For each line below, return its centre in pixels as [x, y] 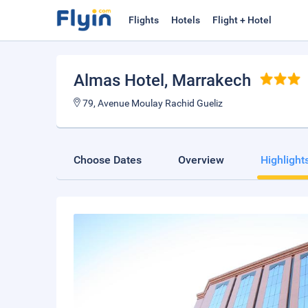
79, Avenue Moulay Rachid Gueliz [153, 103]
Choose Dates [108, 160]
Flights [144, 20]
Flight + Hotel [242, 20]
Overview [201, 160]
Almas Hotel [119, 80]
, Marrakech [208, 80]
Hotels [186, 20]
